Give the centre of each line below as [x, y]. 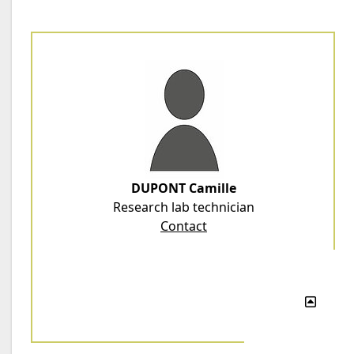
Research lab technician [184, 207]
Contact [184, 226]
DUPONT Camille [184, 188]
